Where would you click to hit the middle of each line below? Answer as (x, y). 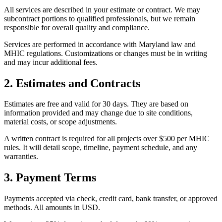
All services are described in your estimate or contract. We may (102, 9)
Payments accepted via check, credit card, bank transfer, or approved (111, 199)
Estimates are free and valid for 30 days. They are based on (96, 104)
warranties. (21, 157)
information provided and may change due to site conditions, (98, 113)
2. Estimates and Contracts (72, 83)
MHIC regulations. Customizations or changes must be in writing (106, 53)
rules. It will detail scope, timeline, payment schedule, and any (101, 148)
